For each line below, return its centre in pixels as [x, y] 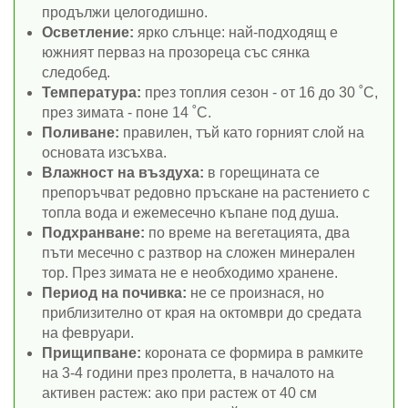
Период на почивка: [114, 292]
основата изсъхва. [104, 152]
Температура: [92, 92]
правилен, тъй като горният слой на [242, 132]
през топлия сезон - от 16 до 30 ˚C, [260, 92]
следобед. [76, 72]
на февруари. [88, 332]
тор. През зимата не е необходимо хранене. [190, 272]
